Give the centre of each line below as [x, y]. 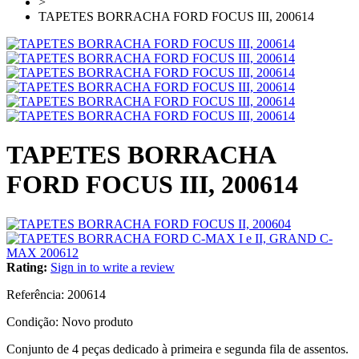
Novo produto [97, 321]
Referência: [37, 294]
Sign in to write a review [113, 267]
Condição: [34, 321]
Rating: [27, 267]
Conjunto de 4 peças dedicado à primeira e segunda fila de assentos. [177, 349]
